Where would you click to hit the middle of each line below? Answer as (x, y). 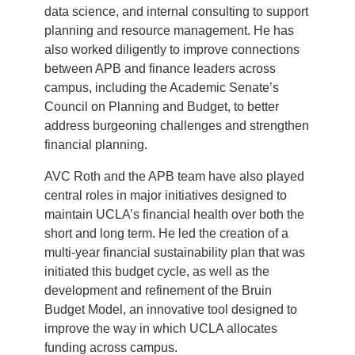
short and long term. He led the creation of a (166, 234)
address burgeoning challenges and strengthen (177, 126)
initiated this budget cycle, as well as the (157, 272)
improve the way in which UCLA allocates (161, 329)
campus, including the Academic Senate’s (162, 88)
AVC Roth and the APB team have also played (174, 177)
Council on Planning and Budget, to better (162, 107)
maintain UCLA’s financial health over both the (174, 215)
